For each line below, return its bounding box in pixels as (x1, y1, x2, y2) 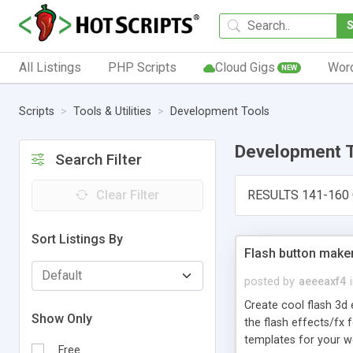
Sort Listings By (32, 231, 123, 247)
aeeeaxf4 (299, 274, 346, 288)
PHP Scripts (107, 59, 176, 75)
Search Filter (55, 150, 142, 169)
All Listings (19, 59, 81, 75)
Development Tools (170, 105, 269, 119)
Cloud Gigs (214, 59, 275, 75)
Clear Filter (96, 187, 159, 203)
